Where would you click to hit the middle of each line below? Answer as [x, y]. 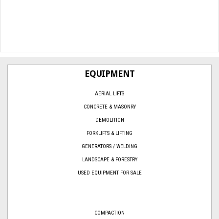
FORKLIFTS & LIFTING [109, 133]
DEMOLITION [109, 120]
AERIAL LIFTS [109, 94]
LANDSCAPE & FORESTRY [109, 160]
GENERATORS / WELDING [109, 147]
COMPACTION [109, 213]
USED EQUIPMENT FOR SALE [109, 173]
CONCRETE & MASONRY [109, 107]
